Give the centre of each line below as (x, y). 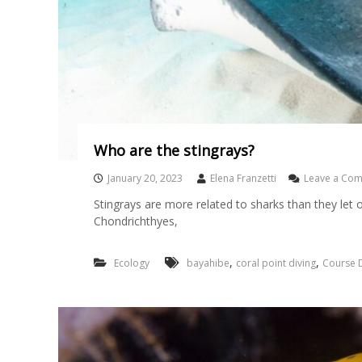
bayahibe (208, 263)
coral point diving (276, 263)
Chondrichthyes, (135, 221)
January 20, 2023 (145, 178)
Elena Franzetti (243, 178)
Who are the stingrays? (174, 150)
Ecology (131, 263)
